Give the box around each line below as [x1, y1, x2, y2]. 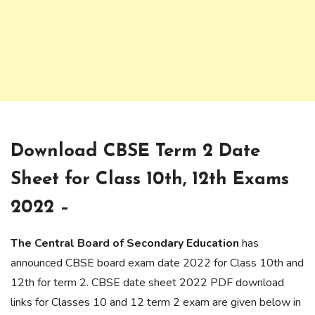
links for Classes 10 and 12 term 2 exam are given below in [11, 295, 301, 311]
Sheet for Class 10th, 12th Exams [11, 170, 289, 190]
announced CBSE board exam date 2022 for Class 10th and [11, 255, 304, 271]
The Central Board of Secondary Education [11, 236, 239, 252]
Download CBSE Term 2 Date [11, 142, 260, 162]
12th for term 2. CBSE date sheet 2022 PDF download [11, 275, 284, 291]
